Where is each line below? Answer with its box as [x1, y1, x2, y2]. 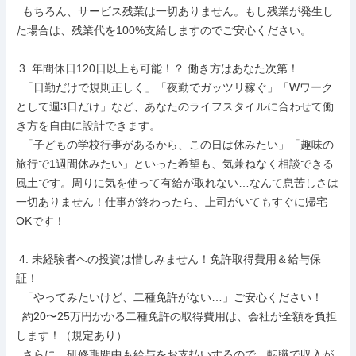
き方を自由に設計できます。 [16, 119, 161, 132]
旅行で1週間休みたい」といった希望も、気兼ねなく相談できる [16, 157, 334, 170]
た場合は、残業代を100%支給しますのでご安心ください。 [16, 24, 311, 37]
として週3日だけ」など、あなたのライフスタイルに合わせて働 [16, 100, 334, 113]
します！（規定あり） [16, 329, 127, 342]
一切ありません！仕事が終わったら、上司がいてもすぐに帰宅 [16, 195, 327, 208]
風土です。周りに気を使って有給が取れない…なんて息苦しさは [16, 176, 339, 189]
